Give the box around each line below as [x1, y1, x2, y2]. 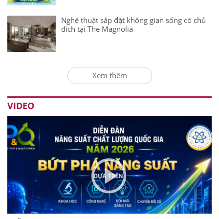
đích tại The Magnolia [61, 23, 133, 34]
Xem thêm [92, 70, 127, 80]
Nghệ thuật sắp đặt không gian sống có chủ [61, 15, 206, 25]
